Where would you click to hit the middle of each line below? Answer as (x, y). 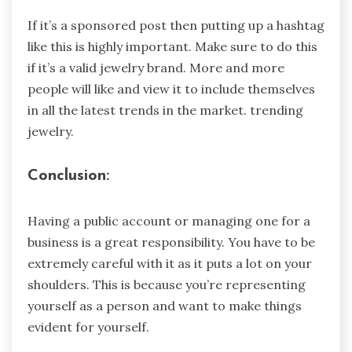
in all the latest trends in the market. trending (165, 110)
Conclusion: (68, 176)
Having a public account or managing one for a (169, 220)
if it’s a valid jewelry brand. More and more (156, 67)
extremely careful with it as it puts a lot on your (170, 263)
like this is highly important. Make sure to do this (172, 46)
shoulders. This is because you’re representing (167, 284)
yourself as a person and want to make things (165, 305)
